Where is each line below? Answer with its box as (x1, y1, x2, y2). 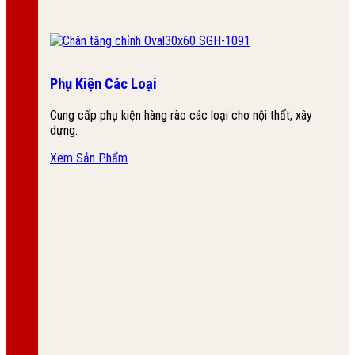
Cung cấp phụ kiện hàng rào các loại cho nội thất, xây (50, 107, 312, 123)
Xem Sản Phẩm (50, 150, 128, 166)
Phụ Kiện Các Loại (50, 75, 157, 94)
